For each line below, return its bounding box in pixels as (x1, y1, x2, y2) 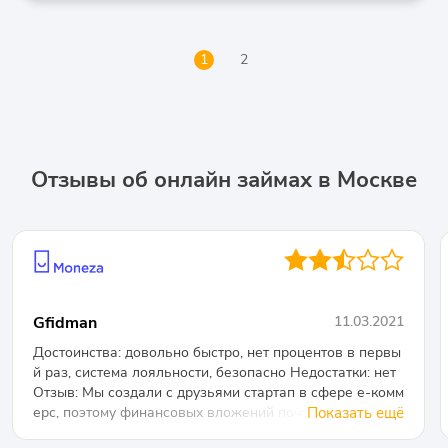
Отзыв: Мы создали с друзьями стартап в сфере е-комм (33, 382, 404, 402)
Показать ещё (307, 402, 405, 423)
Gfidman (33, 311, 97, 334)
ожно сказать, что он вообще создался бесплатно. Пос (33, 422, 399, 442)
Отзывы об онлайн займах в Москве (31, 165, 417, 195)
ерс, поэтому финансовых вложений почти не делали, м (33, 402, 404, 422)
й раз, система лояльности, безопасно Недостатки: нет (33, 362, 396, 382)
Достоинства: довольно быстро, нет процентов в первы (33, 342, 401, 362)
